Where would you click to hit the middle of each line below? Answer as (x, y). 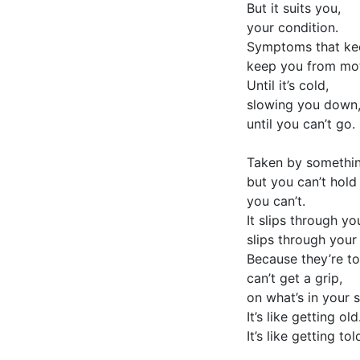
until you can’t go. (301, 124)
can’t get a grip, (295, 278)
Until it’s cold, (288, 85)
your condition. (292, 27)
